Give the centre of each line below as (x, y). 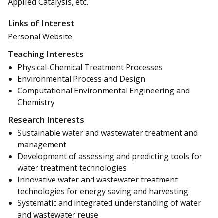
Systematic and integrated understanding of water (109, 203)
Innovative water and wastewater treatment (98, 179)
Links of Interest (41, 23)
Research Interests (46, 119)
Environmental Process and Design (81, 79)
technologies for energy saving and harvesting (103, 191)
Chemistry (36, 102)
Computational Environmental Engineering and (104, 91)
